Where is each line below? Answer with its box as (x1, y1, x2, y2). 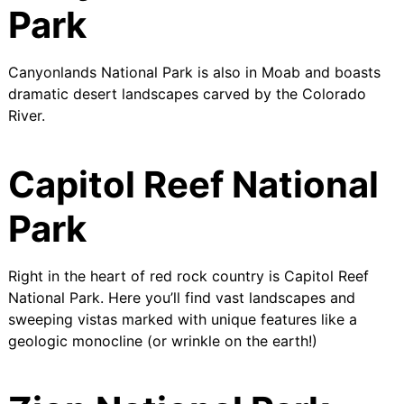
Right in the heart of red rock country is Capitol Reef (7, 266, 369, 285)
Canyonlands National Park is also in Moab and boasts (7, 62, 381, 81)
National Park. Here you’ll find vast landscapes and (7, 288, 355, 307)
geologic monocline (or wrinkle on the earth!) (7, 331, 317, 350)
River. (7, 106, 45, 124)
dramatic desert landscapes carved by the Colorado (7, 84, 366, 103)
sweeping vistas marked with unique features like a (7, 309, 357, 328)
